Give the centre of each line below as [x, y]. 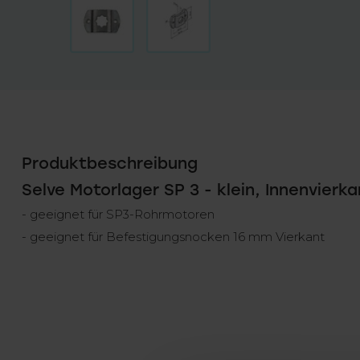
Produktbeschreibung [110, 163]
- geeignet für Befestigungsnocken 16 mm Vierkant [173, 237]
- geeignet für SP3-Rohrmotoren [118, 214]
